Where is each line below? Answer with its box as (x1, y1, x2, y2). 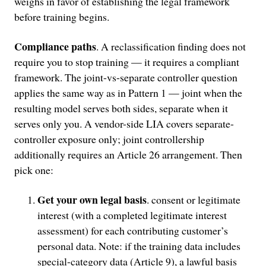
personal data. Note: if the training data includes (37, 238, 240, 253)
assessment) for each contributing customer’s (37, 223, 228, 237)
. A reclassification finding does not (96, 39, 246, 53)
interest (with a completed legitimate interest (37, 207, 227, 222)
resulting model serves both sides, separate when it (14, 100, 228, 115)
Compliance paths (14, 38, 96, 54)
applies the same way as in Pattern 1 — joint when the (14, 85, 242, 100)
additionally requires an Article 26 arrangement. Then (14, 147, 242, 161)
